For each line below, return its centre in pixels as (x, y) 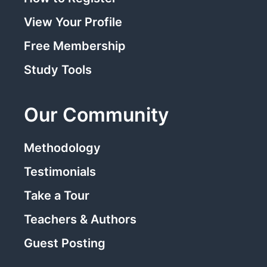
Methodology (62, 148)
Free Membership (75, 46)
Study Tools (58, 69)
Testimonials (60, 171)
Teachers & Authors (80, 219)
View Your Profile (73, 22)
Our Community (96, 114)
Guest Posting (65, 243)
